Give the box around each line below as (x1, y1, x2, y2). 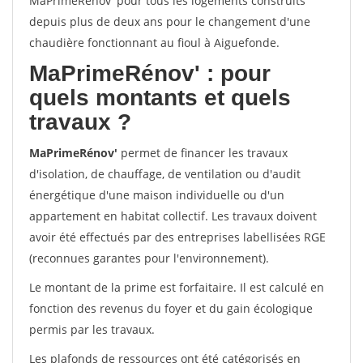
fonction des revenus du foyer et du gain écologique (29, 301, 313, 316)
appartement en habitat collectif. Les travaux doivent (29, 208, 317, 224)
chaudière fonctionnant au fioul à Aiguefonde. (29, 35, 280, 50)
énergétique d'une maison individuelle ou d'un (29, 187, 284, 203)
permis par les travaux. (29, 322, 155, 337)
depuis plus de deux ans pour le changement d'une (29, 14, 310, 29)
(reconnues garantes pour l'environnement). (29, 250, 269, 266)
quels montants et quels (29, 85, 291, 110)
